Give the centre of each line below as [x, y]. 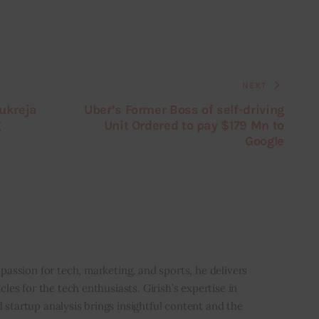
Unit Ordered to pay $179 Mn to [194, 125]
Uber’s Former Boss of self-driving [184, 109]
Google [264, 141]
